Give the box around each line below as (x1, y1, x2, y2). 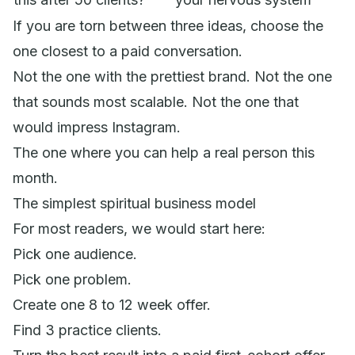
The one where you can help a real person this (13, 143, 315, 161)
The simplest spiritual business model (13, 194, 256, 212)
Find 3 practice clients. (13, 321, 162, 338)
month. (13, 169, 58, 186)
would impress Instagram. (13, 118, 181, 136)
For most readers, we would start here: (13, 219, 265, 237)
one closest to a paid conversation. (13, 42, 242, 59)
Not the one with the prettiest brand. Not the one (13, 67, 332, 85)
